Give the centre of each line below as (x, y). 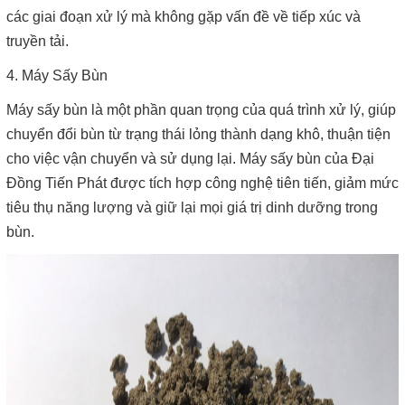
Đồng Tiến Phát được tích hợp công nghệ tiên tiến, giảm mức (202, 183)
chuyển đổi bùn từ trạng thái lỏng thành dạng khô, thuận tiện (198, 134)
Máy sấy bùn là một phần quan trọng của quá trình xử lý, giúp (201, 110)
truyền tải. (38, 41)
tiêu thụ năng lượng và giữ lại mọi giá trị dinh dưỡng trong (192, 207)
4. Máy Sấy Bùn (57, 75)
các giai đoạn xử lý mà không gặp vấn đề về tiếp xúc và (184, 17)
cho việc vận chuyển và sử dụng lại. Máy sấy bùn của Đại (190, 159)
